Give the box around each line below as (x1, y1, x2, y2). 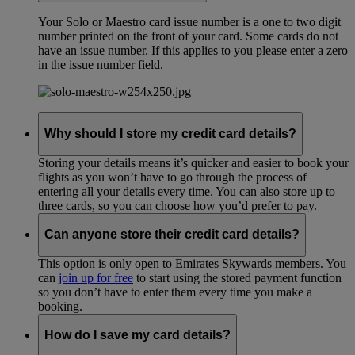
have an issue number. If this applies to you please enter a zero (38, 44, 348, 58)
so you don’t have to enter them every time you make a (38, 284, 312, 299)
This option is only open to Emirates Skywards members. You (38, 256, 346, 270)
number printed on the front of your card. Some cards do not (38, 29, 338, 44)
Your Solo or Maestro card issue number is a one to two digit (38, 15, 341, 29)
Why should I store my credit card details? (44, 126, 296, 140)
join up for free (59, 270, 133, 284)
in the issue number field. (38, 58, 163, 72)
